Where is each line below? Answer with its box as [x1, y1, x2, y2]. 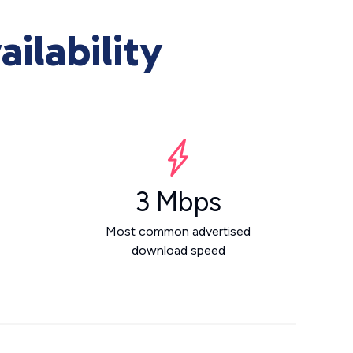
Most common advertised [106, 224, 251, 239]
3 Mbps [135, 186, 221, 218]
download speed [131, 243, 225, 258]
